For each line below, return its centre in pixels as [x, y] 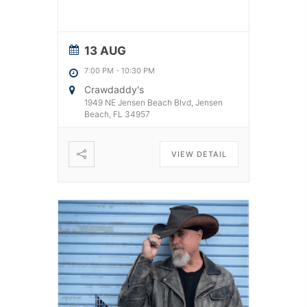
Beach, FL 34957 [117, 114]
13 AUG [105, 50]
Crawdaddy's [114, 89]
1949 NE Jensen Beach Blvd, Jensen [153, 102]
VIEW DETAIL [199, 154]
